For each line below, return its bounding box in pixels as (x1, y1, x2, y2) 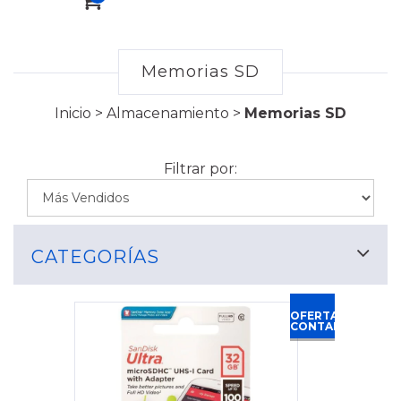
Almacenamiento (107, 105, 229, 123)
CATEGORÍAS (31, 246, 159, 269)
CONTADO (290, 320, 352, 334)
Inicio (55, 105, 91, 123)
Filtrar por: (164, 160, 237, 178)
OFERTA (290, 309, 338, 323)
